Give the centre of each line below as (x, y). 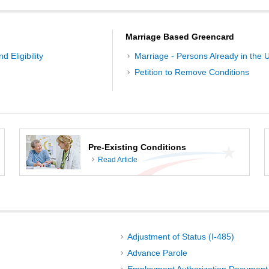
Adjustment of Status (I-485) (180, 237)
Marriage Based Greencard (180, 36)
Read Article (118, 160)
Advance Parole (157, 253)
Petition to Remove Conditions (192, 72)
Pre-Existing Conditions (137, 147)
